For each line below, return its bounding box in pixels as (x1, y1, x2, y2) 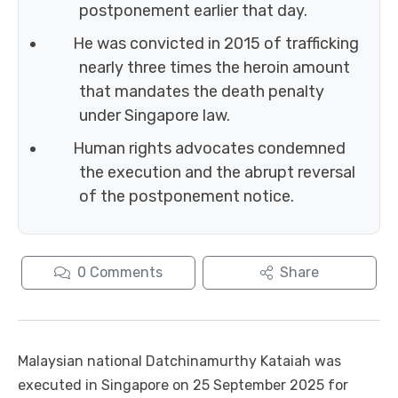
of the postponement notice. (79, 187, 294, 207)
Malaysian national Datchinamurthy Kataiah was (18, 353, 341, 370)
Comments (90, 264, 163, 282)
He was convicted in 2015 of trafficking (72, 34, 359, 54)
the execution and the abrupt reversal (79, 163, 355, 183)
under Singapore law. (79, 106, 230, 126)
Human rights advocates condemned (72, 139, 346, 159)
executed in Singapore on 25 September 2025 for (18, 377, 348, 394)
